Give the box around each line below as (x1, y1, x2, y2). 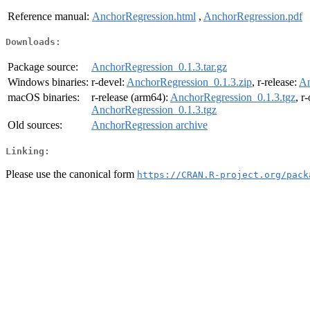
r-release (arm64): (91, 91, 170, 104)
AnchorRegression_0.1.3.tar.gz (91, 61, 227, 73)
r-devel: (91, 76, 127, 89)
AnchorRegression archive (91, 119, 208, 131)
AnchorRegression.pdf (203, 10, 302, 22)
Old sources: (8, 119, 62, 131)
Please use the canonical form (6, 167, 137, 180)
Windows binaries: (8, 76, 89, 89)
